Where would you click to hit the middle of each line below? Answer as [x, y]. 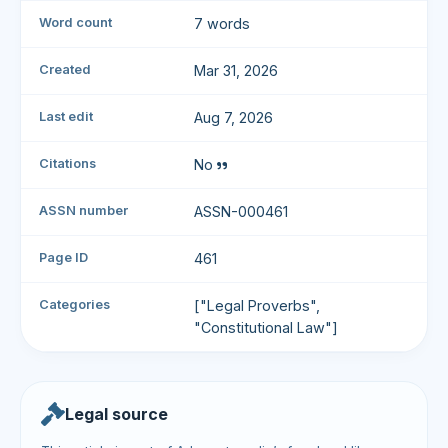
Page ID [63, 257]
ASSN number [83, 210]
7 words [222, 23]
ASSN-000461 [241, 211]
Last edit [66, 116]
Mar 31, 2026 [236, 70]
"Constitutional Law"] [266, 327]
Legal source [116, 414]
